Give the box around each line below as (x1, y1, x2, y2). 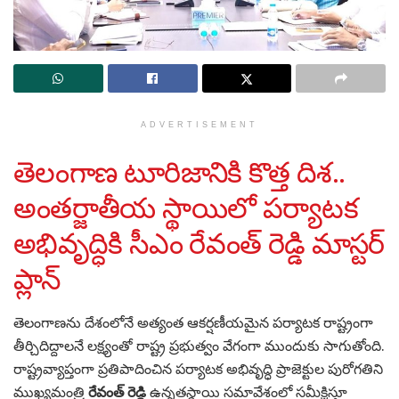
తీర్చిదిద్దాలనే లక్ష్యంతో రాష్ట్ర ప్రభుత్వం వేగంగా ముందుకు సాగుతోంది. (13, 336, 385, 356)
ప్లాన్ (13, 259, 61, 298)
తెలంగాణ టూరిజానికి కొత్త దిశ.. (13, 152, 346, 191)
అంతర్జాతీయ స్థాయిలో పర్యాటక (13, 188, 359, 227)
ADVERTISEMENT (141, 120, 258, 129)
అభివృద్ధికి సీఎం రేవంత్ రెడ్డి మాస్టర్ (13, 224, 385, 263)
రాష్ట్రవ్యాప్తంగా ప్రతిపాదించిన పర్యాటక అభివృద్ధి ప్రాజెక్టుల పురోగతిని (13, 359, 383, 379)
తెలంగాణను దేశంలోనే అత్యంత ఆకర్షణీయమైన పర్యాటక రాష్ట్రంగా (13, 313, 373, 333)
